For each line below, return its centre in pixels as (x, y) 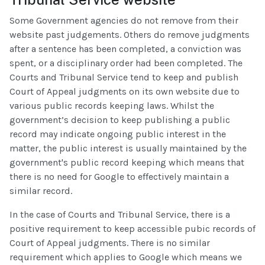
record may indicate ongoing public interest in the (118, 134)
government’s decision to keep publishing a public (120, 119)
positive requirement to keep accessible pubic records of (132, 228)
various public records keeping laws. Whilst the (112, 105)
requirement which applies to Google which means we (126, 257)
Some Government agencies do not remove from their (124, 20)
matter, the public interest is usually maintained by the (128, 148)
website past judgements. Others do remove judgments (130, 34)
